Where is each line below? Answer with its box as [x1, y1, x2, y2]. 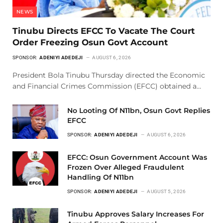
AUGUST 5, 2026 [147, 188, 186, 194]
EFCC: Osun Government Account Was [67, 152, 207, 162]
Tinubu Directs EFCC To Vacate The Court [12, 25, 195, 36]
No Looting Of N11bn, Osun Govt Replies [67, 106, 210, 115]
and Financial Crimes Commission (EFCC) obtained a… [12, 81, 201, 91]
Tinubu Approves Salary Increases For [67, 209, 204, 219]
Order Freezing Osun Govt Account [12, 37, 170, 47]
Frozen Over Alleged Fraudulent [67, 162, 184, 172]
